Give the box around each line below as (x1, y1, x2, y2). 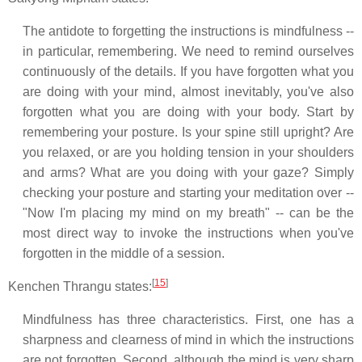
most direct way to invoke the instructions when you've (23, 226, 354, 240)
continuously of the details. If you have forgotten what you (23, 65, 354, 78)
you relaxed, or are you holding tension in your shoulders (23, 145, 354, 159)
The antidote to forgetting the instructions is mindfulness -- (23, 24, 354, 38)
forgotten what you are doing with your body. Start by (23, 105, 354, 119)
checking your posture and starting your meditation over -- (23, 186, 354, 200)
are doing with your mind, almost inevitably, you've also (23, 85, 354, 99)
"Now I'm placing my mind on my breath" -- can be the (23, 206, 354, 220)
